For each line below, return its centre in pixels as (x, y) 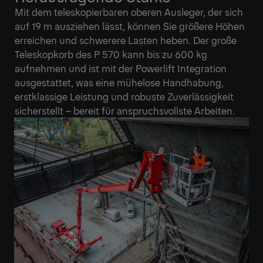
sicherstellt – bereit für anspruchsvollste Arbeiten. (125, 110)
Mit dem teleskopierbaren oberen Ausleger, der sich (129, 11)
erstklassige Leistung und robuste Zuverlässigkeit (124, 96)
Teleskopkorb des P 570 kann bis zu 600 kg (111, 54)
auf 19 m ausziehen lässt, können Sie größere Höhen (130, 26)
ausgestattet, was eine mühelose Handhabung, (119, 82)
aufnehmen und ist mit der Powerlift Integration (121, 68)
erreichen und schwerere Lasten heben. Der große (126, 40)
